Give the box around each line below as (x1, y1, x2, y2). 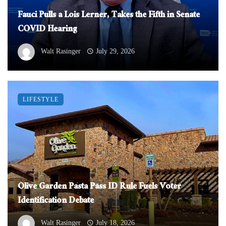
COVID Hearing (18, 21, 77, 38)
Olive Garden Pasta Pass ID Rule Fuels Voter (18, 179, 181, 196)
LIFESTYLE (23, 95, 59, 103)
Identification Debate (18, 193, 94, 210)
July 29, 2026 (96, 47, 135, 55)
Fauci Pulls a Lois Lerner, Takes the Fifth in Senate (18, 7, 200, 24)
